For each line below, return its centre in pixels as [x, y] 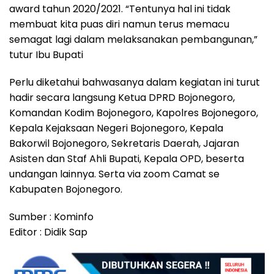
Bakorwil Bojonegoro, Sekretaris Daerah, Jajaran [124, 144]
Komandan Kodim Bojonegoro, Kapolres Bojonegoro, [134, 113]
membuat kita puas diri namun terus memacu [119, 24]
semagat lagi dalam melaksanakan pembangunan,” [133, 40]
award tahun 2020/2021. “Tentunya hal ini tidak [120, 9]
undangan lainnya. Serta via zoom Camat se [114, 174]
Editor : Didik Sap [48, 232]
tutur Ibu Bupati [46, 55]
